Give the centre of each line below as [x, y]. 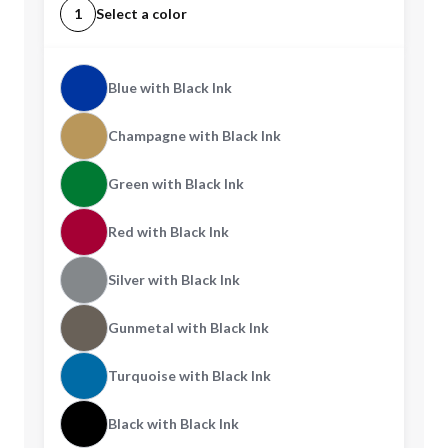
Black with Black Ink [173, 423]
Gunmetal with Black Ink [188, 327]
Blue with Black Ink [170, 87]
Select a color [141, 13]
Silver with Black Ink [174, 279]
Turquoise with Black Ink [189, 375]
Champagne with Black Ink [194, 135]
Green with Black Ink [176, 183]
